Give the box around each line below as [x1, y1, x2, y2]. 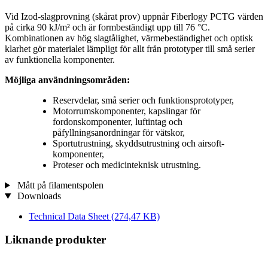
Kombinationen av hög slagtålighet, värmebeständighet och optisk [5, 33, 253, 44]
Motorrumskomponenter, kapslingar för [53, 106, 200, 117]
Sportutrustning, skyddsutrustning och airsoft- [53, 138, 224, 149]
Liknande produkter [5, 233, 106, 246]
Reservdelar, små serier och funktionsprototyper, [53, 95, 234, 106]
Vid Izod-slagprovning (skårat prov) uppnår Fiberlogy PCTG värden [5, 11, 263, 22]
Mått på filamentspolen [14, 180, 103, 191]
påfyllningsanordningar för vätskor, [53, 127, 185, 138]
